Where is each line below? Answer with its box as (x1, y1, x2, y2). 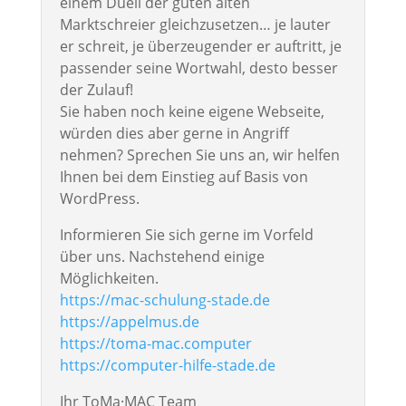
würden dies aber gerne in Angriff (59, 123, 289, 143)
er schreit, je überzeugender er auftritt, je (59, 36, 342, 56)
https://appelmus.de (59, 312, 199, 332)
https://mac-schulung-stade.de (59, 290, 270, 310)
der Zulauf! (59, 80, 133, 100)
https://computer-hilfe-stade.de (59, 355, 275, 375)
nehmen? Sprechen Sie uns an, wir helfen (59, 145, 340, 165)
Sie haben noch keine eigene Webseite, (59, 101, 324, 121)
